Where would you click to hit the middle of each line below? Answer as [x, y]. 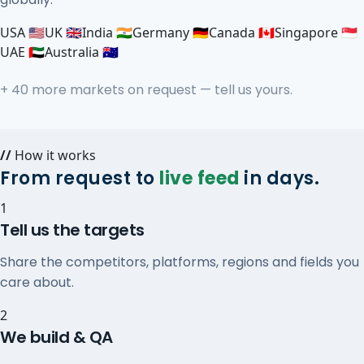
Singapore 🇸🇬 [316, 32]
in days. [279, 178]
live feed [199, 178]
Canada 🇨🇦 [242, 32]
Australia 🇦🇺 [82, 52]
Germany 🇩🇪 [171, 32]
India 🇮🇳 [107, 32]
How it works [54, 155]
